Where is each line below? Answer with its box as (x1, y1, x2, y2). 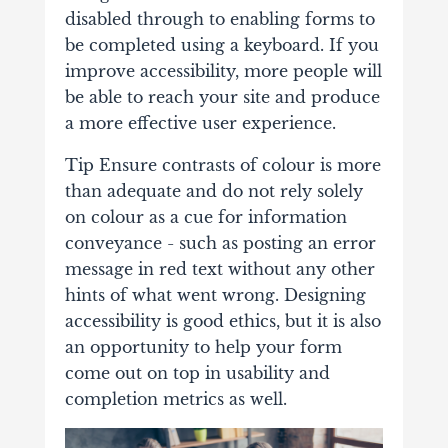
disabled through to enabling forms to (64, 9, 375, 30)
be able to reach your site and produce (64, 87, 380, 108)
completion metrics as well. (64, 389, 287, 410)
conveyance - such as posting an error (64, 233, 376, 254)
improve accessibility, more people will (64, 61, 382, 82)
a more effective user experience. (64, 113, 336, 134)
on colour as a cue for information (64, 207, 347, 228)
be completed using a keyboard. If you (64, 35, 379, 56)
